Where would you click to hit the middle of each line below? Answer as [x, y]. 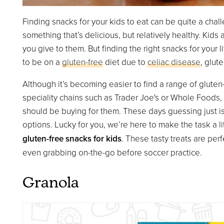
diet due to [125, 61]
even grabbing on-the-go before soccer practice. [112, 152]
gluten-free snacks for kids [72, 138]
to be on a [42, 61]
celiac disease [174, 61]
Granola [50, 183]
